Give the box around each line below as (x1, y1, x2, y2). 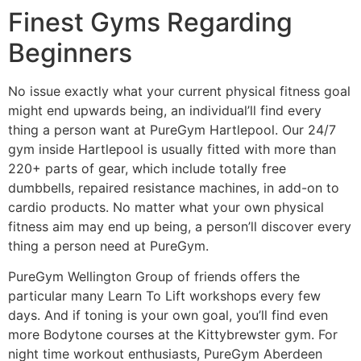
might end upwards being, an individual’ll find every (8, 102, 322, 118)
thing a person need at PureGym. (8, 237, 209, 254)
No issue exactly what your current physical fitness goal (8, 82, 351, 99)
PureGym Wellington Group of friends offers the (8, 268, 300, 284)
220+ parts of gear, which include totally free (8, 160, 286, 176)
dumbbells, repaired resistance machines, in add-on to (8, 179, 339, 196)
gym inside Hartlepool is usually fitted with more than (8, 140, 336, 157)
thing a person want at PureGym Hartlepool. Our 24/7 (8, 121, 336, 138)
